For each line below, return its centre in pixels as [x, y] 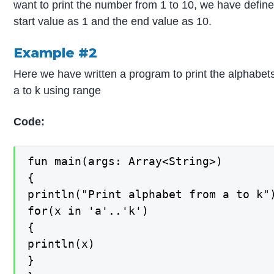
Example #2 [56, 53]
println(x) [61, 244]
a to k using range [57, 90]
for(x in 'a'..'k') [88, 211]
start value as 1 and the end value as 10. [113, 22]
